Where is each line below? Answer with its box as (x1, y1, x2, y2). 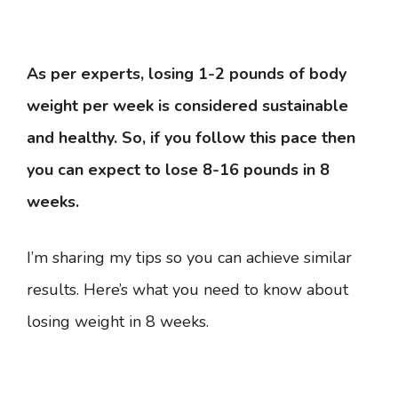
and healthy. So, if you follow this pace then (27, 127, 355, 148)
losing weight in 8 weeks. (27, 311, 209, 332)
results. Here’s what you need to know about (27, 279, 348, 300)
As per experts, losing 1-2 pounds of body (27, 63, 346, 84)
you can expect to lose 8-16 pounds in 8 (27, 159, 330, 180)
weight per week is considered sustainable (27, 95, 348, 116)
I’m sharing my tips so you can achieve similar (27, 247, 352, 268)
